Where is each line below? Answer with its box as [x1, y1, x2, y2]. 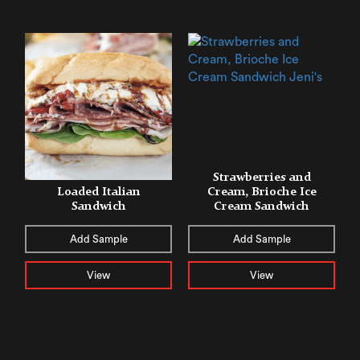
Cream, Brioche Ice [207, 184, 317, 198]
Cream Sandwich [214, 198, 309, 213]
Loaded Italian [56, 184, 141, 198]
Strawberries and [212, 170, 311, 184]
